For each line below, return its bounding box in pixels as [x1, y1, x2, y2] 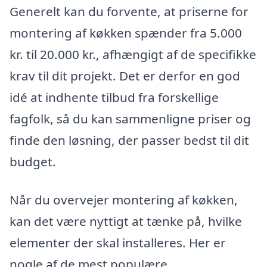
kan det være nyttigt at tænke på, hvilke [10, 212, 242, 229]
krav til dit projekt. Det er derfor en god [10, 67, 240, 85]
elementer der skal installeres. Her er [10, 234, 226, 251]
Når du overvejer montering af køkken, [10, 191, 238, 208]
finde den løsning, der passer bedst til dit [10, 132, 249, 149]
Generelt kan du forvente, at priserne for [10, 3, 249, 20]
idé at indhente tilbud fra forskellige [10, 89, 219, 106]
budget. [10, 153, 56, 170]
